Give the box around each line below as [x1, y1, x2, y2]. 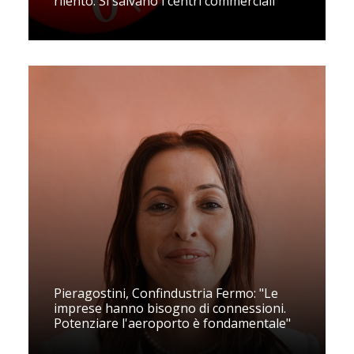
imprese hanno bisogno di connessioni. [54, 299, 286, 317]
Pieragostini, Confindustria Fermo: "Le [54, 284, 278, 302]
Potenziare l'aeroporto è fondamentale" [54, 314, 291, 332]
